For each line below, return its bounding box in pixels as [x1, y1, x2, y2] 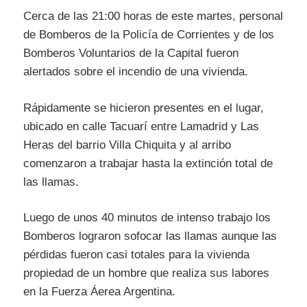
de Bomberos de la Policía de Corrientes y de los [23, 28, 274, 42]
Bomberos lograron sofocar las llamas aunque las [23, 230, 277, 243]
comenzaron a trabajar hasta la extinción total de [23, 156, 273, 170]
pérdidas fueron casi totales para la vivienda [23, 248, 249, 262]
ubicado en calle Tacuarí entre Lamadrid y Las [23, 119, 259, 133]
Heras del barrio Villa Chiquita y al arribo [23, 138, 231, 151]
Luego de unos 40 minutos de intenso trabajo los [23, 211, 271, 225]
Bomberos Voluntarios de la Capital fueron [23, 47, 238, 60]
